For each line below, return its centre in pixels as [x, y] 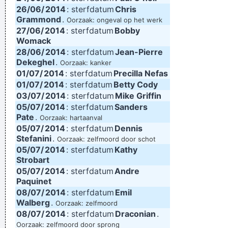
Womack [34, 41]
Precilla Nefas [141, 73]
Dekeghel [35, 62]
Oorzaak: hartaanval [71, 118]
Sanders [131, 107]
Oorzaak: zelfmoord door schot [106, 139]
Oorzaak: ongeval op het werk [115, 20]
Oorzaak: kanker [86, 63]
